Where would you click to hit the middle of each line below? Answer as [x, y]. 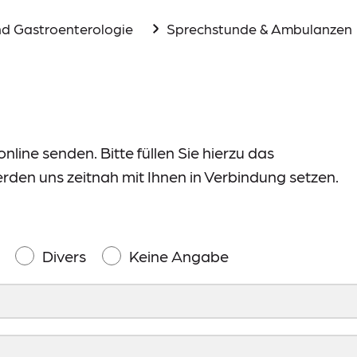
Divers [64, 256]
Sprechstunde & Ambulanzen [259, 29]
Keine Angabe [179, 256]
